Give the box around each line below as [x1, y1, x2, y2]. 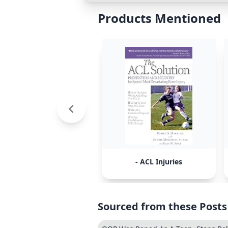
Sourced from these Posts [98, 199, 227, 213]
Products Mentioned [98, 10, 221, 26]
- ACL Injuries [135, 157, 182, 166]
